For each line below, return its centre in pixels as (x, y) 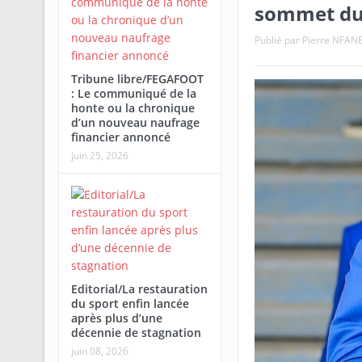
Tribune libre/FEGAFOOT (137, 79)
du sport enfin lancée (130, 303)
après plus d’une (116, 318)
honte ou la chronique (133, 108)
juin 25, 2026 (99, 156)
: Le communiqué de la (133, 93)
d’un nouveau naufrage (135, 122)
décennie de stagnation (136, 333)
